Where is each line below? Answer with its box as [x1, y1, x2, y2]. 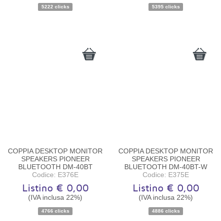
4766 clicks [41, 208, 70, 214]
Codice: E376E [32, 170, 78, 179]
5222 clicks [41, 4, 70, 10]
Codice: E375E [143, 170, 189, 179]
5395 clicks [151, 4, 180, 10]
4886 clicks [151, 208, 180, 214]
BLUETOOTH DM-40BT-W [124, 162, 207, 171]
